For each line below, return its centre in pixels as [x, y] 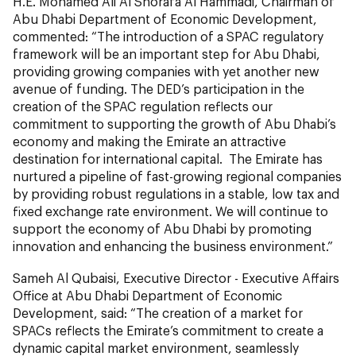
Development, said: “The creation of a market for [158, 313]
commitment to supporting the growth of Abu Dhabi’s [174, 124]
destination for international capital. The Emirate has [168, 159]
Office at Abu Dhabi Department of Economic [147, 296]
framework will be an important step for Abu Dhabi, [166, 54]
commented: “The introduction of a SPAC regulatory [168, 37]
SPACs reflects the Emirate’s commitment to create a [168, 331]
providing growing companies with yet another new [166, 72]
